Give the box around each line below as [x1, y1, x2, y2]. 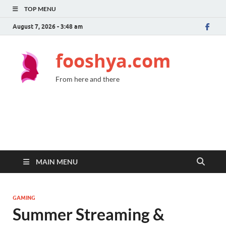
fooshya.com [55, 48, 171, 73]
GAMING [13, 194, 35, 201]
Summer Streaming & [13, 204, 164, 224]
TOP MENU [24, 5, 56, 13]
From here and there [55, 75, 120, 83]
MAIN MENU [36, 157, 78, 166]
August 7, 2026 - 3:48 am [13, 22, 83, 30]
